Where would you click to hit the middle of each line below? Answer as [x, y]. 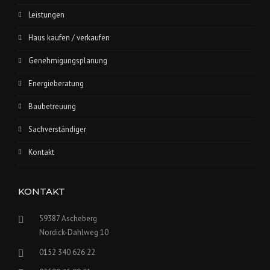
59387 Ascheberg [68, 218]
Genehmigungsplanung [68, 61]
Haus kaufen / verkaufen [69, 38]
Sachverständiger [57, 129]
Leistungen [46, 15]
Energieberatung [56, 83]
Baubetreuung [52, 106]
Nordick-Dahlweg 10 [74, 232]
